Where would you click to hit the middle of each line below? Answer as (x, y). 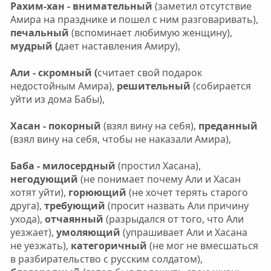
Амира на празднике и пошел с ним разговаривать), (134, 19)
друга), (27, 205)
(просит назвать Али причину (177, 205)
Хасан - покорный (57, 126)
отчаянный (75, 219)
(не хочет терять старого (187, 192)
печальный (39, 32)
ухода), (27, 219)
